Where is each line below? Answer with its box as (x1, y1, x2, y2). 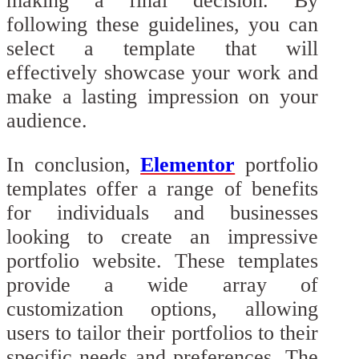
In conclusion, (6, 153, 141, 177)
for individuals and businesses (6, 201, 318, 225)
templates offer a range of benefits (6, 177, 318, 201)
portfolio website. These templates (6, 249, 318, 273)
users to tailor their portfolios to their (6, 321, 318, 345)
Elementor (140, 153, 236, 177)
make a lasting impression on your (6, 84, 318, 108)
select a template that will (6, 36, 318, 60)
